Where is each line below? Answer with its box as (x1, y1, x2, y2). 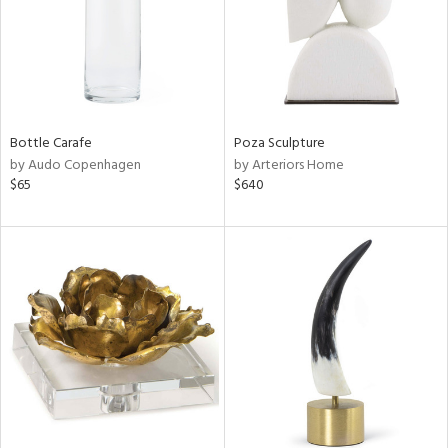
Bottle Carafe (10, 131, 92, 155)
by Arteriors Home (233, 153, 344, 177)
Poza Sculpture (233, 131, 325, 155)
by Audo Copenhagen (10, 153, 141, 177)
